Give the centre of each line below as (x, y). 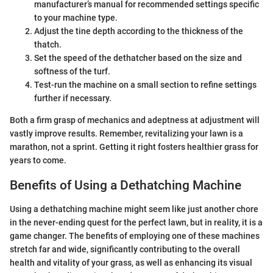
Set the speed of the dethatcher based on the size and (138, 58)
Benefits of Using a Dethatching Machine (126, 186)
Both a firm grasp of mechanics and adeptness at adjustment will (135, 120)
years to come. (38, 161)
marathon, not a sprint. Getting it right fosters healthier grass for (134, 147)
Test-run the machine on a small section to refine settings (145, 85)
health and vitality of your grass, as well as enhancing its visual (131, 262)
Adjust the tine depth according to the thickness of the (139, 31)
